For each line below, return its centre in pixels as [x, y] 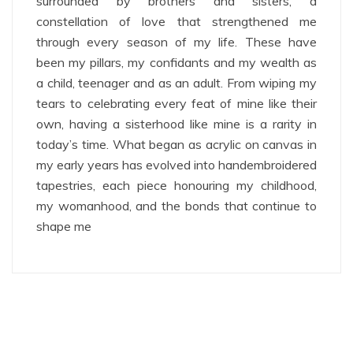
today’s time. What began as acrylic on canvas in [176, 145]
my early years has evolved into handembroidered [176, 165]
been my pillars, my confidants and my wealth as [176, 63]
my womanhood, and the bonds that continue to [176, 206]
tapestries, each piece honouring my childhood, [176, 186]
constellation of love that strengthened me [176, 22]
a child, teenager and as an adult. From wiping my [176, 83]
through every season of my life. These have [176, 42]
